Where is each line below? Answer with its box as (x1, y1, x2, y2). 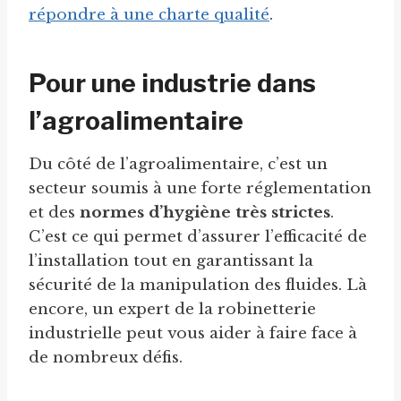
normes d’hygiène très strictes (80, 203, 330, 223)
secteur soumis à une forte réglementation (29, 179, 371, 199)
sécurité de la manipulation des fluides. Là (29, 276, 367, 295)
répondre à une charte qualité (29, 5, 269, 25)
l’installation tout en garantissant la (29, 252, 313, 271)
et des (29, 203, 80, 223)
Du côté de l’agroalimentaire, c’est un (29, 155, 328, 175)
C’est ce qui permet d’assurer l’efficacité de (29, 227, 367, 247)
